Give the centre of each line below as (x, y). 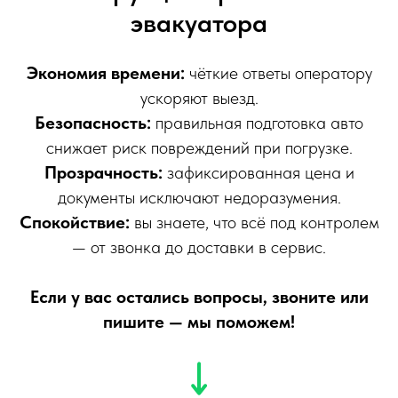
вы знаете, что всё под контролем (254, 223)
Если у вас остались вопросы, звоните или (199, 297)
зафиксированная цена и (258, 173)
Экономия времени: (105, 73)
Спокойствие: (74, 223)
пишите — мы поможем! (199, 322)
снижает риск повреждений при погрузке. (199, 148)
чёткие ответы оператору (278, 73)
